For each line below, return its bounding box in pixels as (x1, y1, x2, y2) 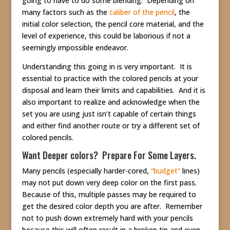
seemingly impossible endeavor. (22, 43, 130, 53)
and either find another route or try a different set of (22, 121, 200, 131)
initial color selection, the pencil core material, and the (22, 19, 204, 29)
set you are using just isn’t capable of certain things (22, 109, 196, 119)
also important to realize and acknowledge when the (22, 97, 200, 107)
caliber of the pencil (109, 7, 175, 17)
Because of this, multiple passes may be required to (22, 189, 196, 200)
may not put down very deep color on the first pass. (22, 178, 199, 188)
